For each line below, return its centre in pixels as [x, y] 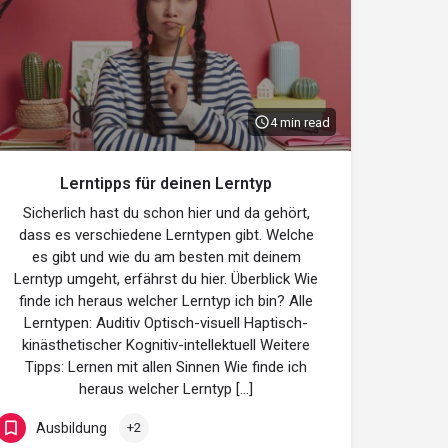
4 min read [300, 122]
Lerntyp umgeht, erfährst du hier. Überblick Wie [166, 279]
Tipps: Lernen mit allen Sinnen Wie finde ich [166, 367]
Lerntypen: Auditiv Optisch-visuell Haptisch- [166, 323]
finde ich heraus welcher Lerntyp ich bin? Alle [166, 301]
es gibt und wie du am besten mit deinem [166, 257]
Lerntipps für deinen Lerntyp [166, 183]
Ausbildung [71, 427]
